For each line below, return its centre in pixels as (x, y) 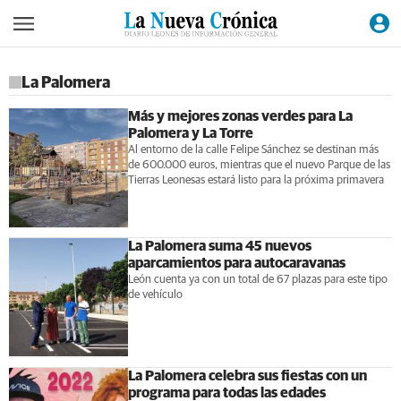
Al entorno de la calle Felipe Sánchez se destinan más (253, 150)
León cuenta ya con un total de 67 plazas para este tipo (257, 279)
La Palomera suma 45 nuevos (219, 246)
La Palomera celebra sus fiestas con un (247, 375)
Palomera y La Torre (190, 133)
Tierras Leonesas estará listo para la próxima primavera (256, 180)
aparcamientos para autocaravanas (236, 263)
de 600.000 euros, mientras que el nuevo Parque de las (259, 165)
